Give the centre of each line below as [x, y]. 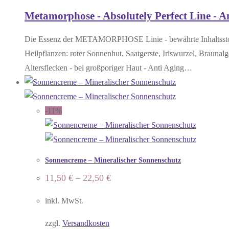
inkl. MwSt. [64, 201]
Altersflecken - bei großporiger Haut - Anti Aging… [108, 68]
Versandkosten [86, 223]
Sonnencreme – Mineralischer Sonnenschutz [113, 160]
